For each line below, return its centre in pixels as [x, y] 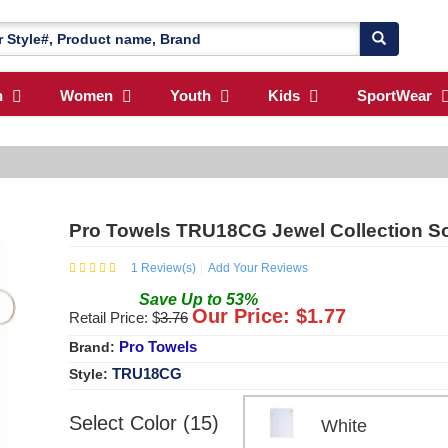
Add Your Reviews [258, 267]
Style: [90, 373]
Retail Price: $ [114, 317]
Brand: [94, 346]
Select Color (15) [144, 422]
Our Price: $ [249, 315]
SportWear [394, 96]
